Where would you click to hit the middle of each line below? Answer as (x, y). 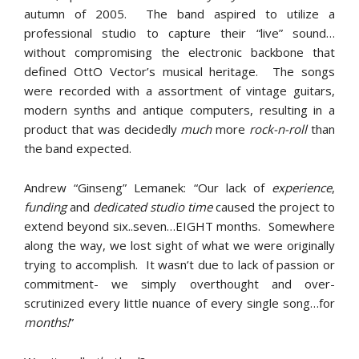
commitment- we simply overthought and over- (179, 284)
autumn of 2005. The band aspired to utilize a (179, 14)
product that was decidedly (103, 129)
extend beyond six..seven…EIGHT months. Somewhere (179, 226)
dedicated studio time (153, 207)
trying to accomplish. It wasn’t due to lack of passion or (179, 264)
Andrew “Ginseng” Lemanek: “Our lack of (148, 188)
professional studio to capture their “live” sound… (179, 33)
